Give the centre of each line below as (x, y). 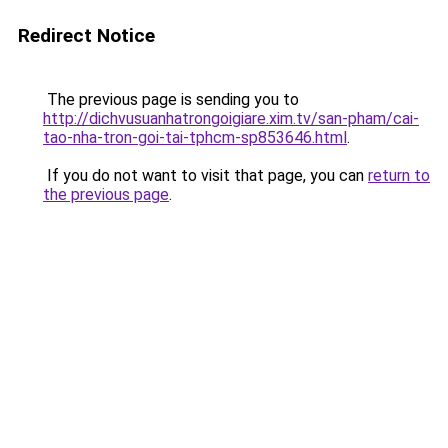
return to (399, 175)
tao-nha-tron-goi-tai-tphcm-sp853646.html (195, 137)
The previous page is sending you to (171, 99)
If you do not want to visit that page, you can (205, 175)
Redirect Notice (86, 35)
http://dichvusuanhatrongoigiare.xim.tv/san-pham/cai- (231, 118)
